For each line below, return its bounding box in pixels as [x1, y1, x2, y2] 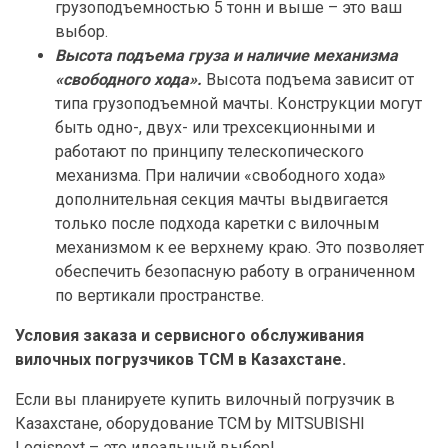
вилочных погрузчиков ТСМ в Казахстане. [15, 350, 346, 370]
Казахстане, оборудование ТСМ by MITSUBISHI [15, 414, 365, 434]
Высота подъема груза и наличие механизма [55, 46, 398, 66]
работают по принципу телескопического [55, 142, 364, 162]
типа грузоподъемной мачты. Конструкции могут [55, 94, 422, 114]
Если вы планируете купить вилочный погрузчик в [15, 390, 395, 410]
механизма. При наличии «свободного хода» [55, 166, 386, 186]
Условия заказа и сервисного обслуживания [15, 326, 364, 346]
